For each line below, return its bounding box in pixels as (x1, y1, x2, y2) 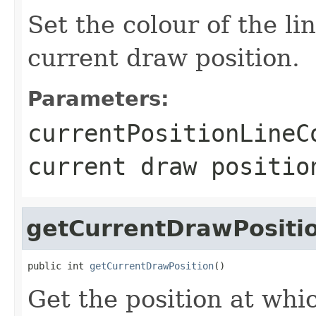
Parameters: (28, 86, 169, 111)
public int (28, 260, 90, 272)
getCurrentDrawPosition (90, 260, 214, 272)
